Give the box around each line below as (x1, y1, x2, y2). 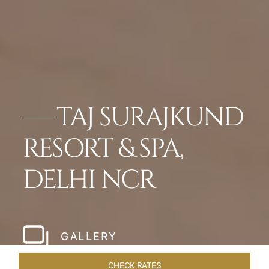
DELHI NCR (22, 163, 156, 198)
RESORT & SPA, (22, 131, 183, 167)
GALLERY (61, 231, 117, 243)
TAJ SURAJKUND (56, 100, 243, 136)
